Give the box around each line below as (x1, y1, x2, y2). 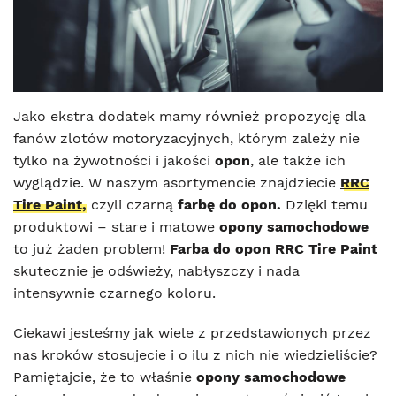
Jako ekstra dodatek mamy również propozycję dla (13, 107, 366, 125)
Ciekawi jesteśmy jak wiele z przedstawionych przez (13, 324, 371, 341)
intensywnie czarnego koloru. (13, 284, 216, 301)
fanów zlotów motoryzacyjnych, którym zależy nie (13, 129, 360, 147)
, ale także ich (250, 151, 346, 169)
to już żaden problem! (13, 240, 170, 257)
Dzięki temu (281, 195, 368, 213)
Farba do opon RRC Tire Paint (170, 240, 377, 257)
